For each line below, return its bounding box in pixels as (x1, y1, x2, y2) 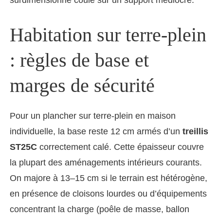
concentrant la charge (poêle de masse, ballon (10, 204, 189, 215)
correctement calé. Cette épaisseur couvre (37, 142, 204, 152)
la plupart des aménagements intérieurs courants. (10, 158, 202, 168)
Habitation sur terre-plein (10, 24, 206, 46)
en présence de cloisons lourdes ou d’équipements (10, 189, 207, 199)
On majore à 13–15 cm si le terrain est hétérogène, (10, 173, 207, 183)
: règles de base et (10, 49, 149, 72)
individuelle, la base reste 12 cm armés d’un (10, 127, 182, 137)
